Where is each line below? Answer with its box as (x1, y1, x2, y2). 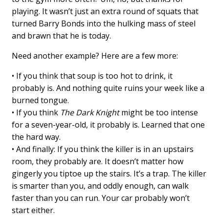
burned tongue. (12, 95, 69, 106)
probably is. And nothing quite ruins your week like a (12, 83, 205, 93)
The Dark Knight (60, 107, 120, 118)
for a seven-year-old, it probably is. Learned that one (12, 119, 205, 130)
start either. (12, 205, 55, 216)
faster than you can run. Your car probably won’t (12, 193, 190, 203)
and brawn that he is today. (12, 30, 111, 41)
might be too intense (119, 107, 198, 118)
